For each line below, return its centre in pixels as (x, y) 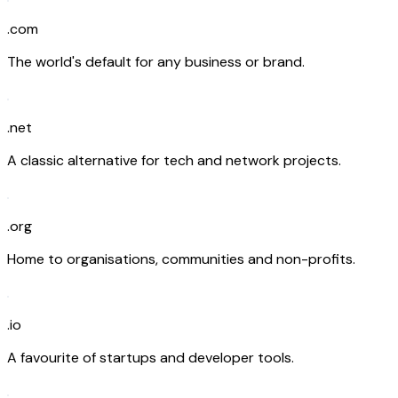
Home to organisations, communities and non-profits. (181, 259)
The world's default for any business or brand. (156, 61)
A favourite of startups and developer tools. (151, 357)
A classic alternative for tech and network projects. (174, 160)
